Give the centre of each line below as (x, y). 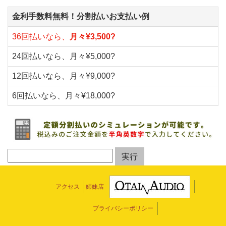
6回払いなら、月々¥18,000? (64, 96)
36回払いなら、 (41, 37)
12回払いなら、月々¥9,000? (64, 76)
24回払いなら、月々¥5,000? (64, 56)
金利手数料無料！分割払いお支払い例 (81, 17)
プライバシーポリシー (123, 208)
